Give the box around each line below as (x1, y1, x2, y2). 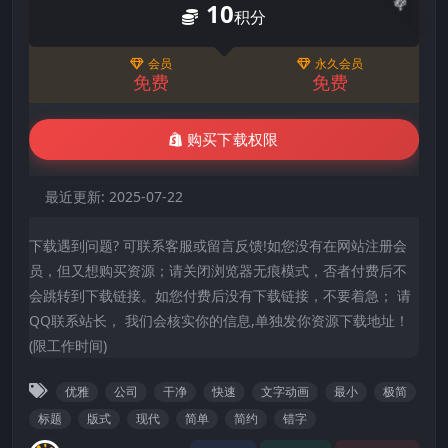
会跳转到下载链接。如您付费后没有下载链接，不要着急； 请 (29, 285, 411, 305)
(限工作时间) (29, 335, 107, 355)
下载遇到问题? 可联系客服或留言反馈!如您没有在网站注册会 (29, 235, 407, 255)
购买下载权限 (186, 131, 279, 148)
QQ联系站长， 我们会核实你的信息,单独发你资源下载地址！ (29, 310, 409, 330)
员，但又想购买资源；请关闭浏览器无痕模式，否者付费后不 (29, 260, 407, 280)
